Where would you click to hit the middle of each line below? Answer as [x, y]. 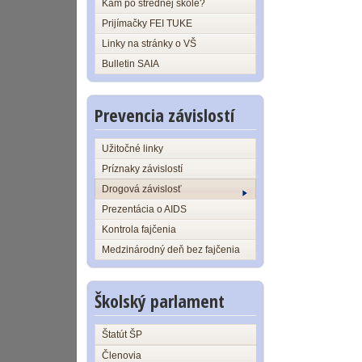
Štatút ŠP [122, 335]
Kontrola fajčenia [139, 229]
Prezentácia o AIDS [144, 209]
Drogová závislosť [142, 189]
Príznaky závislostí [142, 169]
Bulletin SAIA [130, 64]
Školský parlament [160, 301]
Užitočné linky [133, 149]
